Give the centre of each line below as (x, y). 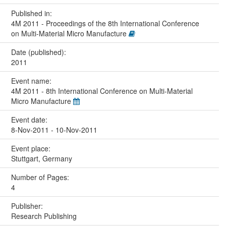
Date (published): (39, 52)
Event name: (32, 80)
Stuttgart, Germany (41, 158)
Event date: (30, 119)
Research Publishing (44, 216)
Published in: (32, 13)
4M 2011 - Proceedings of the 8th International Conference (105, 23)
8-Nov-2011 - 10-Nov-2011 (54, 129)
